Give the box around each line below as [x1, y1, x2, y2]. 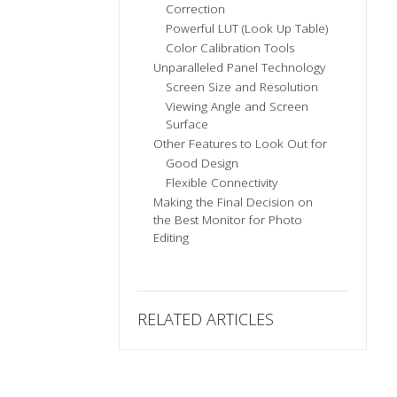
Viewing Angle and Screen [166, 98, 309, 115]
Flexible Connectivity [166, 175, 278, 191]
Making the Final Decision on [153, 194, 314, 211]
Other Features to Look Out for [153, 136, 328, 152]
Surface [166, 116, 209, 133]
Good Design [166, 155, 239, 172]
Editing [153, 230, 190, 246]
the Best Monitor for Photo [153, 212, 303, 229]
